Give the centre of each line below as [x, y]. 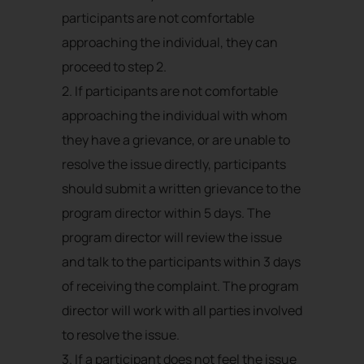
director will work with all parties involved [182, 311]
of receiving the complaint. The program [180, 286]
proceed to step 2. [114, 67]
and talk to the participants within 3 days [181, 262]
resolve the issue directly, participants [174, 165]
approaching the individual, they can [170, 43]
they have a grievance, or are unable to [176, 140]
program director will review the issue [172, 238]
